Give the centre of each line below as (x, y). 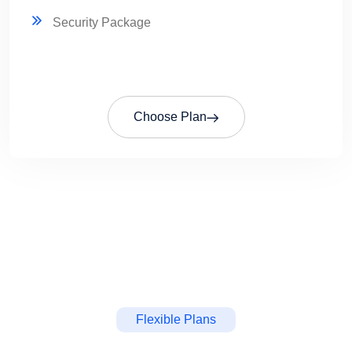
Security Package (102, 22)
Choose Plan (170, 116)
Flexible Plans (176, 319)
